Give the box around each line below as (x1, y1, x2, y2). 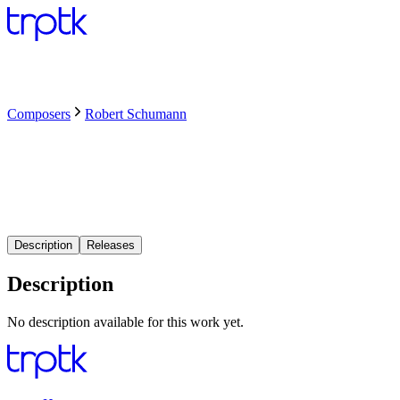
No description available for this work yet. (7, 313, 244, 329)
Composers (7, 106, 71, 122)
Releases (87, 237, 135, 252)
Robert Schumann (85, 106, 187, 122)
